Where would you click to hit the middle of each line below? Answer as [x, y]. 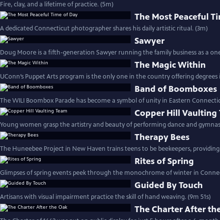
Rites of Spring [165, 161]
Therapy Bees [162, 137]
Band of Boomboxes [176, 89]
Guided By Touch [169, 185]
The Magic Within [170, 65]
